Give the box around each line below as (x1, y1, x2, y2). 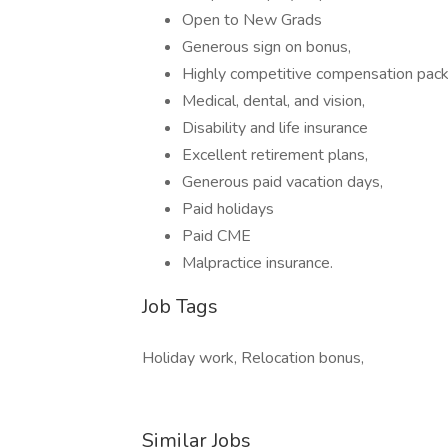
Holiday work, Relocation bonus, (142, 347, 364, 369)
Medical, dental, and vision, (182, 90, 365, 112)
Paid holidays (182, 198, 274, 220)
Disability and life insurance (182, 117, 368, 139)
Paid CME (182, 225, 251, 247)
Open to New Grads (182, 9, 322, 31)
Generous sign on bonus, (182, 36, 351, 58)
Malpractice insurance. (182, 252, 333, 274)
